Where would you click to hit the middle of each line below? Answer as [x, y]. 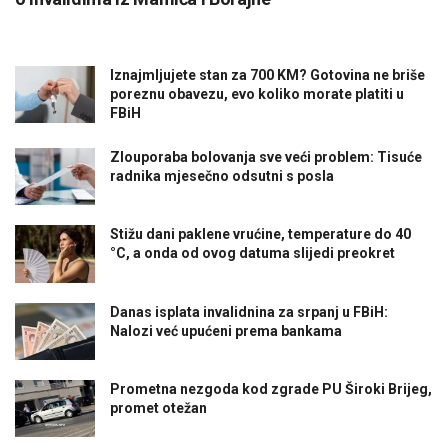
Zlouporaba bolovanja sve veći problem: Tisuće [266, 157]
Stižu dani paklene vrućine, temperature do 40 [260, 234]
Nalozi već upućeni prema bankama [226, 330]
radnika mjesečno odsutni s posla [222, 176]
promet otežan [158, 407]
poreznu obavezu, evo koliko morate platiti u [257, 94]
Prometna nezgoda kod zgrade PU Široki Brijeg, [271, 388]
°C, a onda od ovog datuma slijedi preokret [252, 253]
